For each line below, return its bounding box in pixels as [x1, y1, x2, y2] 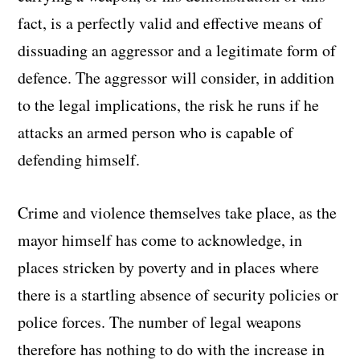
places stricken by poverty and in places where [18, 256, 320, 278]
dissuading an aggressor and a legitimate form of [18, 39, 337, 61]
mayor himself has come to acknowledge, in [18, 228, 303, 251]
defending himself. [18, 148, 141, 170]
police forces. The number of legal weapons [18, 310, 302, 333]
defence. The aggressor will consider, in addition [18, 66, 335, 88]
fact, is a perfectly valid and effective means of [18, 11, 323, 34]
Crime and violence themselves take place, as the [18, 201, 337, 223]
